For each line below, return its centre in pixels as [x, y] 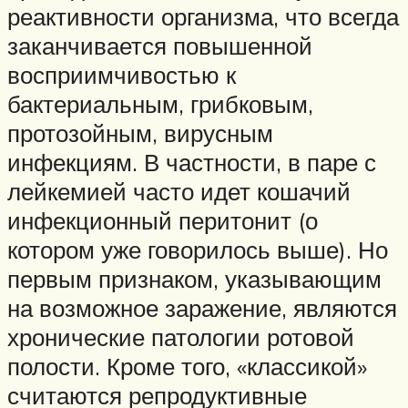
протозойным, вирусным [140, 133]
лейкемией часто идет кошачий [179, 192]
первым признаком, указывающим [194, 279]
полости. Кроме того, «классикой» [187, 367]
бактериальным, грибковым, [160, 104]
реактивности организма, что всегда [203, 17]
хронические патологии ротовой [181, 337]
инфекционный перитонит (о [163, 221]
